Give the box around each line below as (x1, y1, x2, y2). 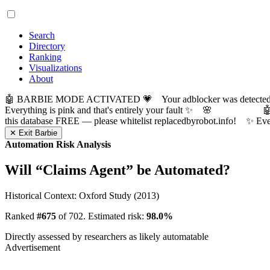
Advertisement (5, 242, 60, 253)
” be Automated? (126, 162, 230, 178)
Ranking (29, 52, 61, 62)
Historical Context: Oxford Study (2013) (5, 190, 159, 201)
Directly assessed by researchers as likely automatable (5, 231, 209, 242)
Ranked (5, 210, 37, 221)
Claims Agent (43, 162, 126, 178)
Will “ (5, 162, 43, 178)
